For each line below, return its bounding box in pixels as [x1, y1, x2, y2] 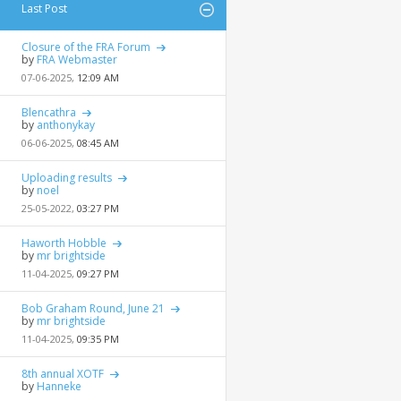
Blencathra [21, 105, 76, 120]
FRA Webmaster [37, 52, 117, 67]
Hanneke [37, 379, 81, 394]
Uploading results [21, 170, 112, 185]
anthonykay [37, 117, 95, 132]
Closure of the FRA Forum [21, 39, 150, 55]
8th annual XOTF [21, 366, 104, 381]
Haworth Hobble [21, 235, 107, 251]
